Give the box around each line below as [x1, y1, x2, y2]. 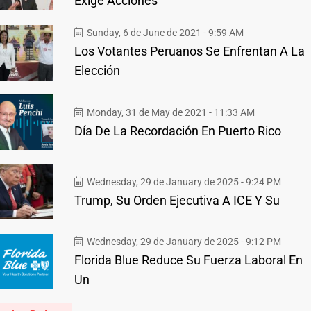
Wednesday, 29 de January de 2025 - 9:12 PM [85, 236, 281, 247]
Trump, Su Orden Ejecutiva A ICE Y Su [74, 192, 280, 208]
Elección [74, 63, 120, 78]
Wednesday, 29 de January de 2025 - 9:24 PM [85, 176, 281, 187]
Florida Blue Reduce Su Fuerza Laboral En [74, 253, 303, 267]
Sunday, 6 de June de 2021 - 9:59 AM [85, 27, 244, 38]
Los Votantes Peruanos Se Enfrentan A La [74, 44, 305, 58]
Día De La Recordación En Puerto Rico [74, 123, 281, 138]
